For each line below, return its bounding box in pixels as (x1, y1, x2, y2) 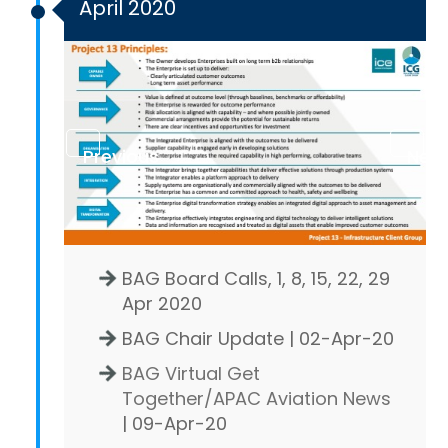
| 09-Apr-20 (122, 410, 227, 436)
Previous (83, 144, 159, 170)
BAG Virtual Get (122, 360, 260, 386)
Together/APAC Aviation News (122, 385, 391, 411)
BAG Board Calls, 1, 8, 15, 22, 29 (122, 265, 390, 291)
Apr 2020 (122, 290, 202, 316)
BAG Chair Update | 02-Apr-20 (122, 325, 394, 351)
